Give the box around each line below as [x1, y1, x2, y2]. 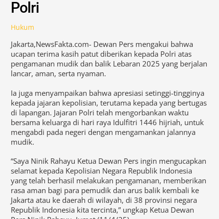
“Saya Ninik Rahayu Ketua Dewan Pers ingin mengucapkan [11, 156, 207, 166]
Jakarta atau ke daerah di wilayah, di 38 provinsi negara [11, 195, 197, 205]
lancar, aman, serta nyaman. [11, 68, 107, 79]
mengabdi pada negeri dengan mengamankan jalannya [11, 127, 196, 137]
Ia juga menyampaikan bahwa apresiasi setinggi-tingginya [11, 88, 205, 98]
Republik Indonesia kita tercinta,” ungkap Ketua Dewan [11, 205, 195, 215]
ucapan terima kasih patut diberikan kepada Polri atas [11, 49, 192, 59]
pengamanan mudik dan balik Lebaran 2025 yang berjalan [11, 59, 208, 69]
